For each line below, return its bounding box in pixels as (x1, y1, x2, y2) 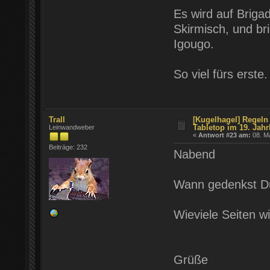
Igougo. (173, 37, 214, 51)
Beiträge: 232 (49, 143, 88, 151)
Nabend (173, 148, 215, 162)
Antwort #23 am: (198, 131, 251, 139)
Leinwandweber (49, 123, 95, 131)
